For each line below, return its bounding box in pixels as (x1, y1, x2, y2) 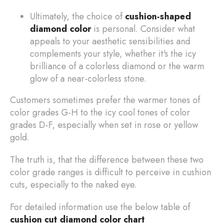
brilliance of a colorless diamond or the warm (30, 59, 204, 73)
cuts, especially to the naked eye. (10, 178, 137, 191)
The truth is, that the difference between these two (10, 153, 204, 166)
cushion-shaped (125, 9, 191, 23)
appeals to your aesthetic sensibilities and (30, 34, 190, 48)
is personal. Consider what (91, 22, 195, 35)
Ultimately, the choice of (30, 9, 125, 23)
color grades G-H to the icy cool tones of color (10, 106, 190, 119)
